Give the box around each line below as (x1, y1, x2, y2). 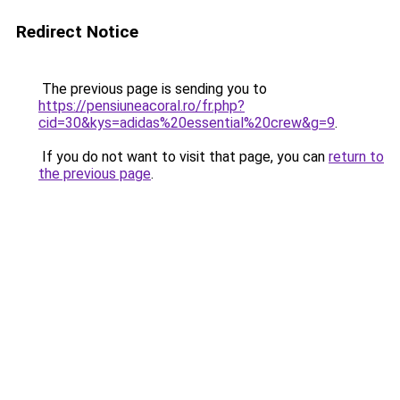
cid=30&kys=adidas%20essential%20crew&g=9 (38, 114, 335, 131)
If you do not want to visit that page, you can (38, 148, 329, 165)
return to (329, 148, 384, 165)
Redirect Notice (16, 21, 138, 42)
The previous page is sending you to (38, 80, 267, 97)
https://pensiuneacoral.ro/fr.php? (38, 97, 245, 114)
